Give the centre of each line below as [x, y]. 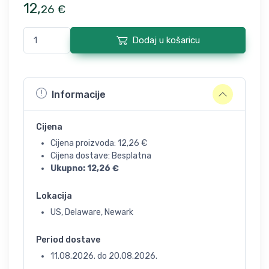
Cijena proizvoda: [84, 143]
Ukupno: [69, 168]
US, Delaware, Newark [92, 212]
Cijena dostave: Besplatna [101, 156]
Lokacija [54, 196]
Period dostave [68, 240]
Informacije [79, 94]
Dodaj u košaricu [166, 40]
